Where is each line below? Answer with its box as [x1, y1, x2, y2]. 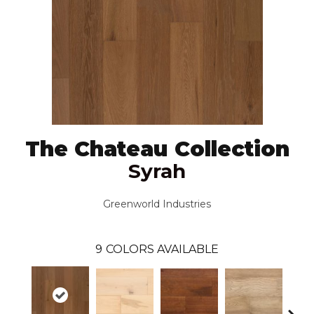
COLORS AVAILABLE [106, 242, 219, 256]
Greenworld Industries [103, 197, 211, 210]
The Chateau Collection [25, 135, 289, 162]
